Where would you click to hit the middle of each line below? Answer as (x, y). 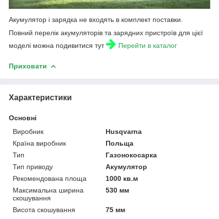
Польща (120, 143)
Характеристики (40, 98)
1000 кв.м (122, 179)
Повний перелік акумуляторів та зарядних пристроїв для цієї (106, 33)
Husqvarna (124, 132)
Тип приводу (33, 167)
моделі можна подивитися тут (57, 46)
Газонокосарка (131, 155)
